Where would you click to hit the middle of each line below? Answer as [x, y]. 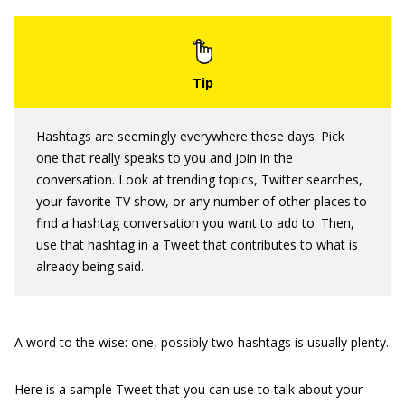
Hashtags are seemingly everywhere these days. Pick [190, 136]
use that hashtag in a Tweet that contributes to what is [197, 245]
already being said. [90, 266]
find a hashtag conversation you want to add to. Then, [195, 223]
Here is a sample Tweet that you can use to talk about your [188, 389]
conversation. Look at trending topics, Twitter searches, [199, 179]
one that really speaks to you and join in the [165, 158]
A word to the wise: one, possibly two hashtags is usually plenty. [202, 342]
